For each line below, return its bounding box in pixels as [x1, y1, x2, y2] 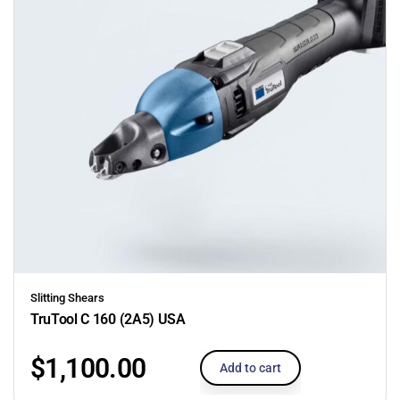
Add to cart [220, 360, 281, 375]
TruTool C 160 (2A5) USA [30, 310, 186, 328]
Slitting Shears [30, 290, 104, 304]
